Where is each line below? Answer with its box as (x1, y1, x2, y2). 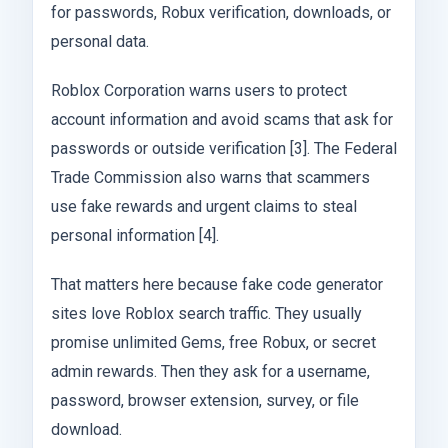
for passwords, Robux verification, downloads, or (51, 3, 391, 23)
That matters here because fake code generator (51, 275, 383, 295)
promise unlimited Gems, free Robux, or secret (51, 333, 376, 353)
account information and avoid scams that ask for (51, 110, 393, 130)
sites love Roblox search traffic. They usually (51, 304, 362, 324)
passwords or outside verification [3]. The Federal (51, 139, 397, 159)
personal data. (51, 32, 149, 52)
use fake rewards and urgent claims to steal (51, 197, 357, 217)
